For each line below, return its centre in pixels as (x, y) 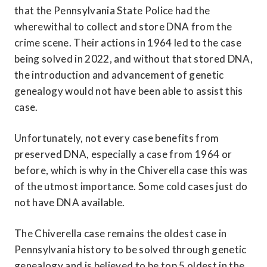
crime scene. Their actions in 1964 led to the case (128, 42)
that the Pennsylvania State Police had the (112, 10)
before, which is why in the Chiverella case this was (131, 170)
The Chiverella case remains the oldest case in (121, 233)
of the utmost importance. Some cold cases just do (131, 186)
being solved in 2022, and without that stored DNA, (134, 58)
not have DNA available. (70, 202)
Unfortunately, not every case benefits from (117, 138)
